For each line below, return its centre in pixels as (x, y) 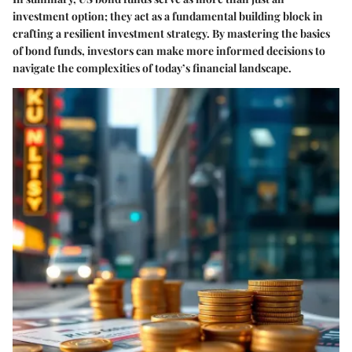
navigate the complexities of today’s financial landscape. (152, 68)
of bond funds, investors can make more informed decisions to (169, 51)
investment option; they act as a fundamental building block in (168, 16)
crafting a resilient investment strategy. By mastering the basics (171, 34)
